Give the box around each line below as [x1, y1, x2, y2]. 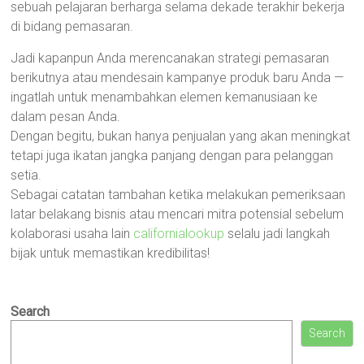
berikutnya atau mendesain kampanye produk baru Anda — [11, 70, 344, 85]
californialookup [133, 226, 225, 241]
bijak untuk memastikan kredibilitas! [11, 245, 210, 261]
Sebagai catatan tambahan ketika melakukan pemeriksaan [11, 187, 346, 202]
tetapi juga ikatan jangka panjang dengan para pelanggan [11, 148, 334, 163]
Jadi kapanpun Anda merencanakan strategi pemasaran [11, 50, 330, 66]
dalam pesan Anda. [11, 109, 121, 124]
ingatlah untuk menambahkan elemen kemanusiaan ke [11, 89, 318, 105]
